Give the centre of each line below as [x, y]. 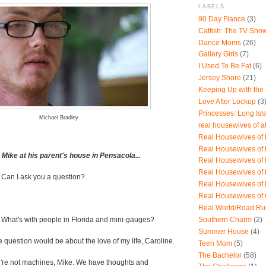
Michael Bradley [59, 118]
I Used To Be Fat [225, 66]
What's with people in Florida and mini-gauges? [78, 220]
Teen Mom [215, 243]
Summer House [224, 231]
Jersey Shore [220, 78]
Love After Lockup [227, 101]
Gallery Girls [218, 54]
